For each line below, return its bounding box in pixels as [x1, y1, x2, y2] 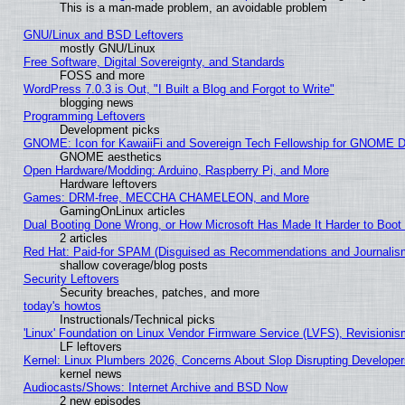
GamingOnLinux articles [59, 204, 185, 219]
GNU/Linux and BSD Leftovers [23, 28, 184, 42]
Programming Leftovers [23, 109, 146, 124]
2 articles [59, 231, 108, 246]
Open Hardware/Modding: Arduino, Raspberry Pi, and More [23, 164, 329, 178]
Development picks [59, 123, 160, 137]
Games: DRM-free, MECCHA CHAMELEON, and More [23, 191, 309, 205]
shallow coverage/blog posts [59, 259, 208, 273]
